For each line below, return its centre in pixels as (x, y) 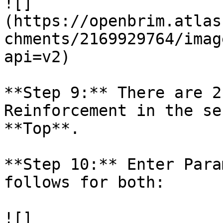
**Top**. (42, 128)
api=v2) (37, 57)
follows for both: (84, 182)
